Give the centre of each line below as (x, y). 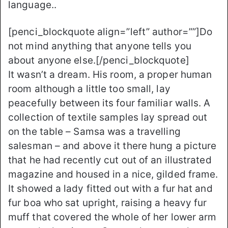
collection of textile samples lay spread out (108, 117)
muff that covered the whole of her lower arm (112, 217)
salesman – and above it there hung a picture (112, 146)
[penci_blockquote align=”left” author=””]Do (110, 32)
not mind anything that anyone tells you (100, 46)
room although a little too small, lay (89, 89)
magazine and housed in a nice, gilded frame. (113, 174)
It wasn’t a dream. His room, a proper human (110, 74)
